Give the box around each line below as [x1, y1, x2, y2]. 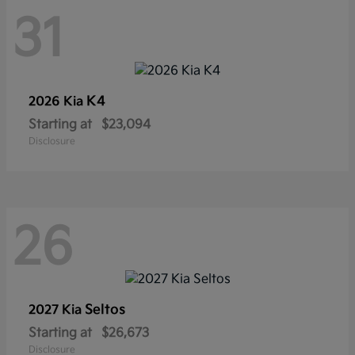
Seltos [85, 302, 125, 319]
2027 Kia [29, 303, 85, 319]
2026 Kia [29, 94, 86, 109]
